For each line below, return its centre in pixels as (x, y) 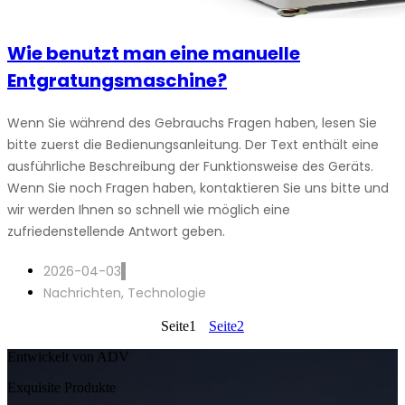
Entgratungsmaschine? (117, 80)
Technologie (167, 293)
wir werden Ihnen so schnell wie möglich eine (149, 210)
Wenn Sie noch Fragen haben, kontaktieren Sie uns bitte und (198, 188)
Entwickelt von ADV (68, 357)
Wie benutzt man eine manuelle (154, 53)
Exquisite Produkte (61, 387)
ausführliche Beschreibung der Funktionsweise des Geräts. (190, 166)
